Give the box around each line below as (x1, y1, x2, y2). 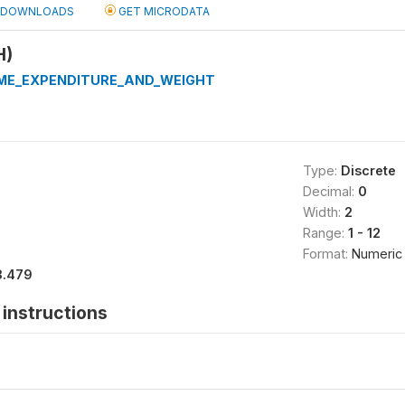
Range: (302, 224, 348, 240)
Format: (302, 245, 352, 261)
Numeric (351, 245, 402, 261)
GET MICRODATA (116, 4, 210, 18)
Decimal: (302, 183, 358, 199)
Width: (302, 203, 344, 220)
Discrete (340, 162, 396, 178)
